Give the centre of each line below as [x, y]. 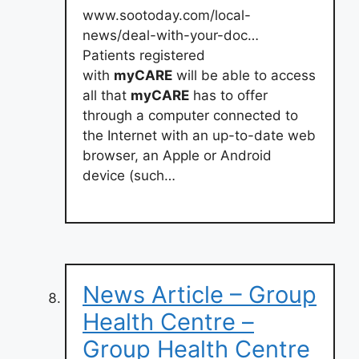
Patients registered [144, 55]
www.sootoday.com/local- [167, 15]
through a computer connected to [190, 115]
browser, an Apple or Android [177, 155]
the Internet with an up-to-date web [199, 135]
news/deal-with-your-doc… [171, 35]
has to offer [228, 95]
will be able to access [244, 75]
